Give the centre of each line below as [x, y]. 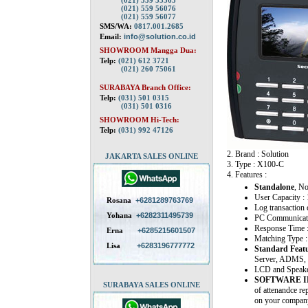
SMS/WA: [117, 26]
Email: [112, 36]
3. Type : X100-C [255, 164]
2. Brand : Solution [258, 154]
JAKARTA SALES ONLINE [151, 156]
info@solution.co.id [160, 36]
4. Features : [247, 175]
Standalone [274, 187]
